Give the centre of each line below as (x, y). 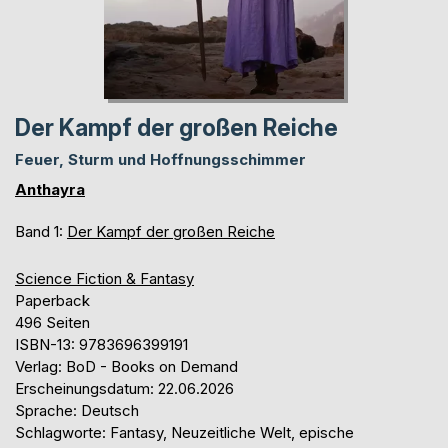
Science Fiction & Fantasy (104, 278)
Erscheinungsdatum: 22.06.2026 (124, 388)
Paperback (52, 300)
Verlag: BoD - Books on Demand (126, 366)
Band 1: (41, 231)
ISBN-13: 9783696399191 (101, 344)
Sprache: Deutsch (77, 410)
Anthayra (50, 189)
